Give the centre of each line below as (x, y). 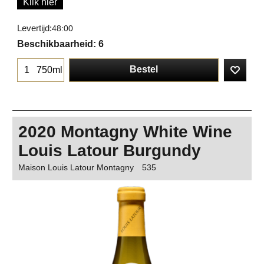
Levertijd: (34, 28)
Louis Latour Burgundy (110, 151)
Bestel (144, 69)
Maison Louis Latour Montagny (76, 168)
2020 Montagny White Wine (125, 132)
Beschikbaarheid (55, 44)
